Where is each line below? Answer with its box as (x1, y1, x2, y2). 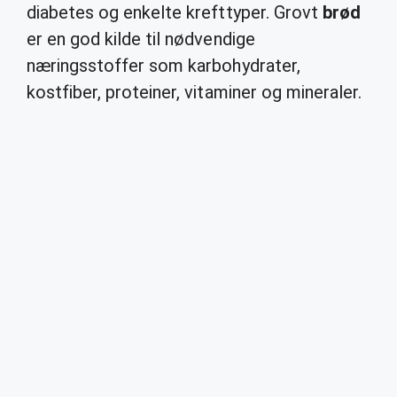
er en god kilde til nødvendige (27, 28, 255, 50)
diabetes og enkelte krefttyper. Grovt (27, 2, 323, 23)
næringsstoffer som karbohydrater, (27, 55, 300, 76)
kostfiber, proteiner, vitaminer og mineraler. (27, 82, 362, 103)
